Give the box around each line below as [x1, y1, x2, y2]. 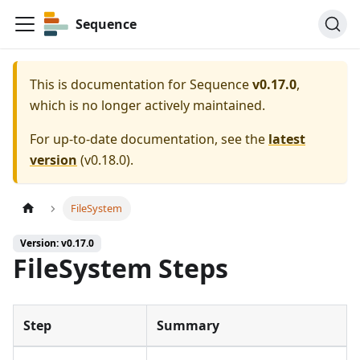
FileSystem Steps [13, 251, 228, 286]
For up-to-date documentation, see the [30, 130, 268, 148]
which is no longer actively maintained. [30, 96, 265, 114]
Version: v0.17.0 [20, 236, 94, 251]
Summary [157, 317, 219, 335]
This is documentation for [30, 76, 190, 93]
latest [268, 130, 305, 148]
